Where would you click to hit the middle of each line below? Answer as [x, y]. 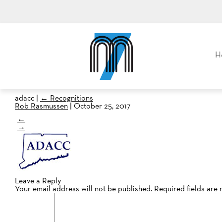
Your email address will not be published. [83, 189]
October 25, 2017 [102, 106]
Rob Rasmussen [41, 106]
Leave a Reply [38, 181]
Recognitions [72, 98]
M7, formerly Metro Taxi [175, 34]
